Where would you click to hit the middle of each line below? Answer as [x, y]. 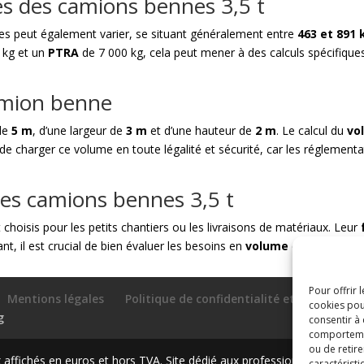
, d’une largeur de [80, 131]
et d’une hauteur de [201, 131]
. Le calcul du [312, 131]
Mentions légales [56, 299]
